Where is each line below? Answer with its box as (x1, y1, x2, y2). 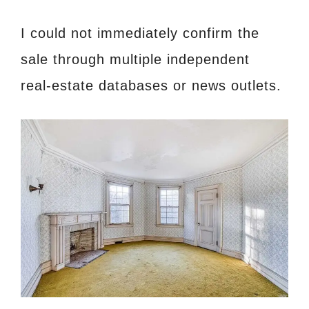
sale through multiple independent (21, 51, 250, 67)
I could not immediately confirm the (21, 25, 259, 41)
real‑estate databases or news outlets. (21, 77, 281, 93)
